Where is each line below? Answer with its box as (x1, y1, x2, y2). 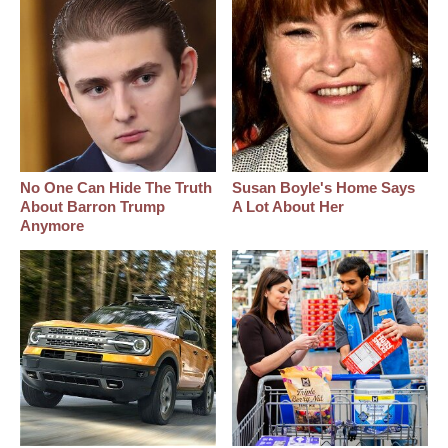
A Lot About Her (232, 198, 345, 216)
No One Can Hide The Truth (20, 179, 212, 197)
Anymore (20, 217, 84, 235)
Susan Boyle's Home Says (232, 179, 416, 197)
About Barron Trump (20, 198, 165, 216)
